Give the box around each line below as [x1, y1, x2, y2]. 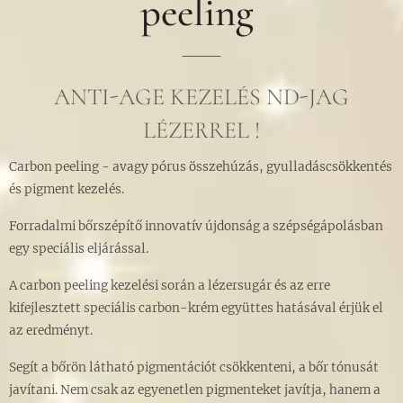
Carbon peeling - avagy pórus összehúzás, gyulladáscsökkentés [9, 159, 392, 175]
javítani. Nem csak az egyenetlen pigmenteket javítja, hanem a [9, 382, 381, 398]
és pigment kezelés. [9, 182, 124, 197]
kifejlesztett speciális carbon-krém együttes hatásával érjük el [9, 300, 383, 316]
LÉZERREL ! [143, 116, 260, 144]
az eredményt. [9, 323, 93, 338]
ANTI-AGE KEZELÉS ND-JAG [54, 83, 349, 111]
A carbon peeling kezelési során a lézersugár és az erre [9, 278, 330, 293]
